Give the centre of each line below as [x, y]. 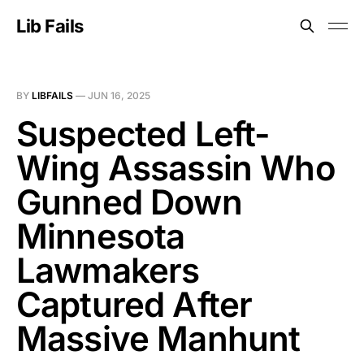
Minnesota [101, 236]
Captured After [134, 304]
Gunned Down [129, 202]
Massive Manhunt [158, 338]
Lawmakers [108, 270]
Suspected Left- [143, 134]
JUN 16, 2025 [119, 95]
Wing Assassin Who [176, 168]
